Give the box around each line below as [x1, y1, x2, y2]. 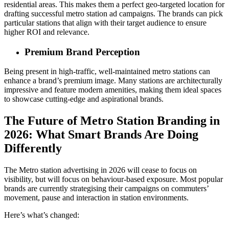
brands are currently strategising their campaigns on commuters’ [4, 184, 209, 193]
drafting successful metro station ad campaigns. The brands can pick [4, 9, 223, 18]
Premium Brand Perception [25, 46, 140, 57]
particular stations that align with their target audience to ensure [4, 18, 207, 28]
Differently [4, 142, 62, 155]
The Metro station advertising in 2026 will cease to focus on [4, 166, 197, 175]
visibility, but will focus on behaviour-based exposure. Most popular [4, 175, 223, 184]
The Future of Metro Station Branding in [4, 114, 220, 128]
